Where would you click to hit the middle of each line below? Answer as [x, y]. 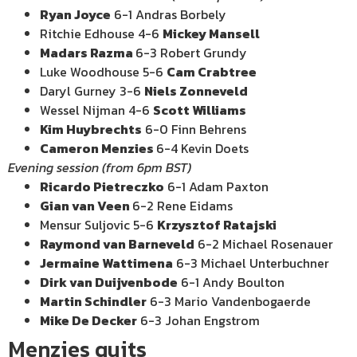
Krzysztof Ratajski [217, 225]
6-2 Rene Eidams [182, 206]
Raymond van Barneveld [117, 244]
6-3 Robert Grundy [191, 53]
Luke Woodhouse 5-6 [103, 72]
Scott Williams [200, 110]
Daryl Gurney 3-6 [92, 91]
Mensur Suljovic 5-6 [98, 225]
